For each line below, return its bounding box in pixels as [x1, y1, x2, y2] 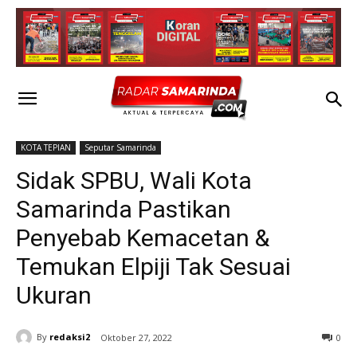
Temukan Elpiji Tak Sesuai [16, 252, 291, 280]
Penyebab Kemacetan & [16, 223, 269, 252]
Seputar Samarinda [84, 141, 156, 153]
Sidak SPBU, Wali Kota [16, 166, 252, 194]
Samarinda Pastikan [16, 194, 231, 223]
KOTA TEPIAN [21, 141, 71, 153]
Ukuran [16, 280, 92, 309]
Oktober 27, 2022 [100, 331, 172, 343]
